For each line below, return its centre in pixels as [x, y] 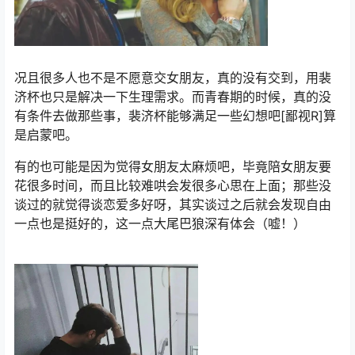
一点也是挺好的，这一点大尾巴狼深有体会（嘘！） [160, 223]
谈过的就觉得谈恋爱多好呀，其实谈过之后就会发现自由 [173, 204]
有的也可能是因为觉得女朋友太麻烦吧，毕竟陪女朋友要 [173, 166]
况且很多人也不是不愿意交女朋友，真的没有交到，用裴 [173, 77]
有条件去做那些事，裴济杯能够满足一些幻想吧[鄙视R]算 [175, 115]
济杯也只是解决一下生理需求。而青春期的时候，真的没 [173, 96]
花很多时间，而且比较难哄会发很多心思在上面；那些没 [173, 185]
